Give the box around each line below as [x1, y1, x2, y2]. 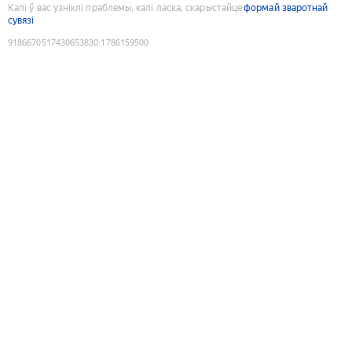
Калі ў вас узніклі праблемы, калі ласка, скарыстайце [8, 2, 243, 13]
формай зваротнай [244, 2, 328, 13]
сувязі [8, 14, 35, 26]
